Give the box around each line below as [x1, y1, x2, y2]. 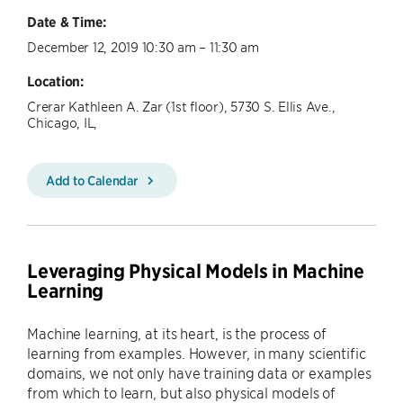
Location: [27, 72, 84, 90]
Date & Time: [27, 13, 106, 31]
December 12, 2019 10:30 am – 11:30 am [27, 38, 259, 55]
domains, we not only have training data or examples [27, 363, 372, 381]
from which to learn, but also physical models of [27, 383, 336, 401]
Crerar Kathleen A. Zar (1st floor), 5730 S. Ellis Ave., [27, 97, 336, 114]
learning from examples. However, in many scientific [27, 344, 366, 362]
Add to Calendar [46, 172, 141, 188]
